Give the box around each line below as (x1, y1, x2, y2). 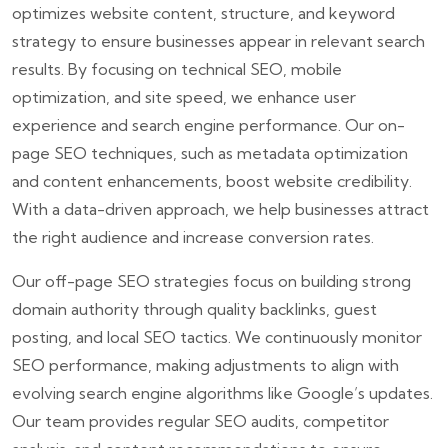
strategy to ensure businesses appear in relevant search (12, 30, 425, 51)
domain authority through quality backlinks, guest (12, 298, 377, 319)
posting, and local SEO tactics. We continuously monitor (12, 326, 422, 347)
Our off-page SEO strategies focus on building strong (12, 270, 411, 291)
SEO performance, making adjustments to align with (12, 354, 399, 375)
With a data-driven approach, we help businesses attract (12, 198, 429, 219)
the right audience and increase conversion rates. (12, 226, 374, 247)
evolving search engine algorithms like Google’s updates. (12, 382, 433, 403)
